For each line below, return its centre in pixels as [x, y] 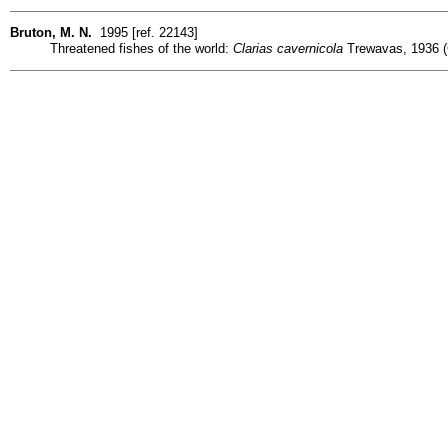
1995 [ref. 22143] [145, 32]
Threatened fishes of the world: [141, 48]
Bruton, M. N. [51, 32]
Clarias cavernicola [288, 48]
